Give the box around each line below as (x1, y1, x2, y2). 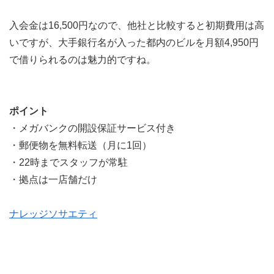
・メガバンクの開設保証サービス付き (9, 122, 176, 133)
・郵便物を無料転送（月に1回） (9, 139, 152, 150)
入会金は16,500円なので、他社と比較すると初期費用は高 (9, 20, 264, 31)
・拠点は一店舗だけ (9, 174, 97, 185)
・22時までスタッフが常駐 (9, 157, 128, 168)
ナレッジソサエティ (9, 208, 97, 219)
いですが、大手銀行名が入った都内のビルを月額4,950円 (9, 37, 259, 48)
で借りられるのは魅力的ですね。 (9, 54, 156, 65)
